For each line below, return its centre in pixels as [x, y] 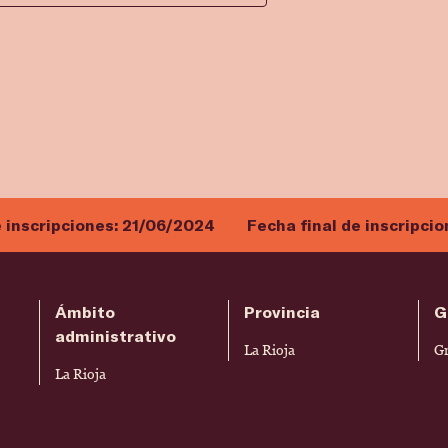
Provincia [282, 312]
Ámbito [84, 312]
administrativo [115, 336]
